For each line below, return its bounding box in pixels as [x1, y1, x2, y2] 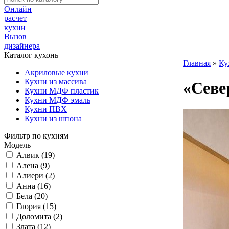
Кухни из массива [25, 77, 87, 86]
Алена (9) [16, 161, 50, 170]
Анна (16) [16, 181, 51, 190]
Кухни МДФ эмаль [25, 96, 90, 104]
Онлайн [4, 5, 32, 13]
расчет [4, 14, 27, 22]
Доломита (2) [16, 212, 62, 221]
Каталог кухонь [4, 51, 58, 59]
